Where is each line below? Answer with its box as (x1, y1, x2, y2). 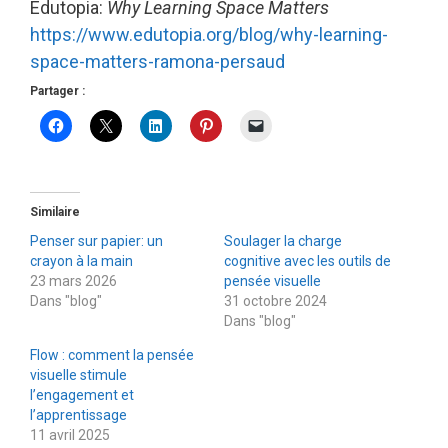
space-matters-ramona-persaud (30, 51, 285, 73)
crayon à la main (30, 253, 133, 270)
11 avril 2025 (30, 427, 110, 444)
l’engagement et (30, 387, 134, 404)
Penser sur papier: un (30, 233, 163, 250)
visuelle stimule (30, 367, 127, 384)
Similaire (30, 205, 80, 220)
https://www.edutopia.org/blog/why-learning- (30, 24, 388, 46)
